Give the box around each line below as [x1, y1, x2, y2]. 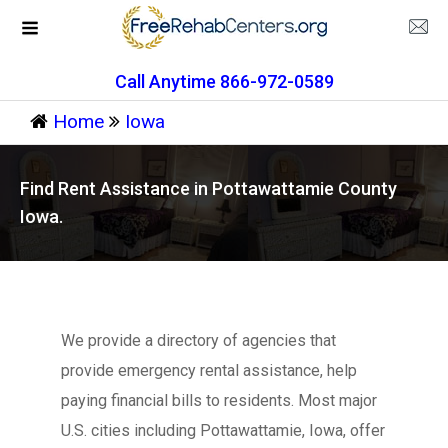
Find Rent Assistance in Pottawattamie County [20, 178, 397, 199]
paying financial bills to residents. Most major [60, 391, 377, 410]
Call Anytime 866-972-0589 [114, 71, 334, 92]
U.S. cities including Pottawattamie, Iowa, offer [60, 421, 385, 440]
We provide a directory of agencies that [60, 331, 336, 350]
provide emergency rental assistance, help [60, 361, 357, 380]
